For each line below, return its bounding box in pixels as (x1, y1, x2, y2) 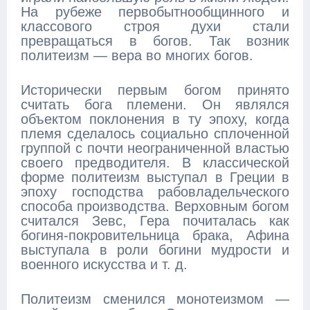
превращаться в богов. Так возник (21, 33, 289, 48)
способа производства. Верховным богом (21, 199, 289, 214)
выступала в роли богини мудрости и (21, 242, 289, 257)
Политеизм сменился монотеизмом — (21, 291, 289, 307)
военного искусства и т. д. (21, 257, 188, 272)
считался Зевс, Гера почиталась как (21, 213, 289, 228)
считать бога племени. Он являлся (21, 97, 289, 112)
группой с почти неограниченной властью (21, 140, 289, 156)
